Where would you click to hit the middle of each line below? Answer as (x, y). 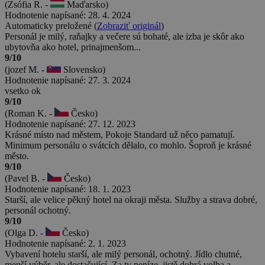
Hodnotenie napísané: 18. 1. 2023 (68, 189)
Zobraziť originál (129, 25)
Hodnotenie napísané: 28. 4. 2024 (68, 15)
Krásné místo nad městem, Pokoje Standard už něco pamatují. (120, 134)
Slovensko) (83, 69)
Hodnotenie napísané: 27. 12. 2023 (70, 124)
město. (17, 156)
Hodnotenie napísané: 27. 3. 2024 (68, 80)
